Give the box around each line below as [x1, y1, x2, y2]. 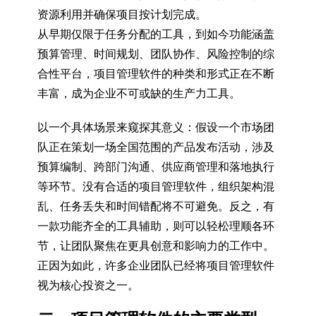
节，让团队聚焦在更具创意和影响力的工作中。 [37, 239, 274, 253]
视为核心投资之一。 [37, 279, 139, 292]
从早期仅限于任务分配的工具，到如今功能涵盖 [37, 28, 274, 41]
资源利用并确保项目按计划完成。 [37, 8, 207, 21]
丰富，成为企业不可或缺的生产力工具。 [37, 87, 241, 100]
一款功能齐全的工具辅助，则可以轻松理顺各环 [37, 219, 274, 233]
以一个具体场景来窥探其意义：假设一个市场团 [37, 121, 274, 134]
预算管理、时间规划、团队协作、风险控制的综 [37, 47, 274, 61]
